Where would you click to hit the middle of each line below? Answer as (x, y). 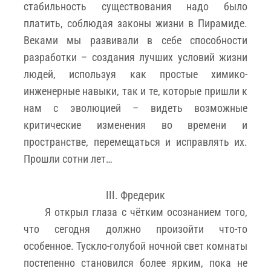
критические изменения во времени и (135, 125)
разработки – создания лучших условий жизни (135, 57)
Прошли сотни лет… (68, 158)
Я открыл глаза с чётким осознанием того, (146, 212)
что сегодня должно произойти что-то (135, 229)
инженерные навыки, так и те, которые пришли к (135, 91)
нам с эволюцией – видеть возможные (135, 108)
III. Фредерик (135, 195)
